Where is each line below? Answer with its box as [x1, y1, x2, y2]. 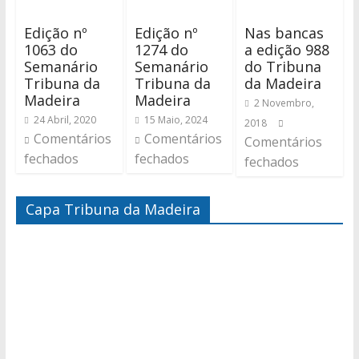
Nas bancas [244, 23, 325, 43]
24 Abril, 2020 [33, 113, 96, 127]
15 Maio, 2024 [143, 113, 208, 127]
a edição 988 [244, 40, 330, 60]
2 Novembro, [254, 96, 315, 111]
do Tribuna [244, 57, 322, 77]
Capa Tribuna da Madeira [25, 200, 200, 220]
